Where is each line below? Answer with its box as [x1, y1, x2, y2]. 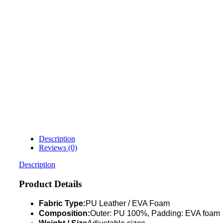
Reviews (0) [39, 143, 77, 152]
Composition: [39, 209, 90, 218]
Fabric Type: [39, 199, 86, 208]
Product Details [19, 178, 82, 189]
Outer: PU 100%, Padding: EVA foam [90, 209, 220, 218]
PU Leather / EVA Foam [86, 199, 170, 208]
